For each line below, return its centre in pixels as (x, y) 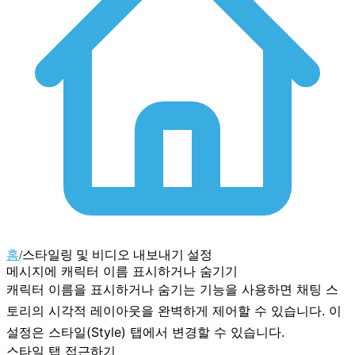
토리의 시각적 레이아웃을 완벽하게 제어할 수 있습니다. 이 (174, 310)
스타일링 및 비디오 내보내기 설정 (117, 254)
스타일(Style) (87, 332)
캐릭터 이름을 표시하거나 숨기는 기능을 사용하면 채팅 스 (172, 289)
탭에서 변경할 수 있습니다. (205, 332)
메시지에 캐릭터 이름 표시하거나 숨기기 (122, 271)
